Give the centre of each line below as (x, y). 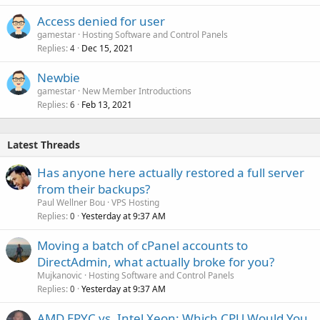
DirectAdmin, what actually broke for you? (156, 261)
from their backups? (94, 189)
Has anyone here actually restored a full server (171, 172)
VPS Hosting (135, 202)
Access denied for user (101, 21)
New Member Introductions (137, 91)
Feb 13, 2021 (107, 104)
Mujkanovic (60, 275)
